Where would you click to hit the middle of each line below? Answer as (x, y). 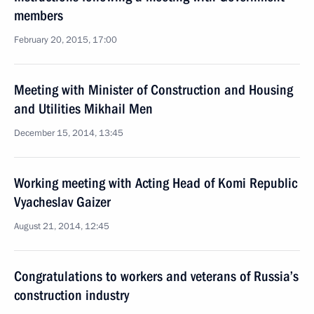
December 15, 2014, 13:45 (69, 133)
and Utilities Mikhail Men (83, 109)
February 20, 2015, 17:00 (66, 40)
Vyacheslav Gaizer (62, 202)
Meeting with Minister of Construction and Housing (153, 90)
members (39, 15)
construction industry (71, 295)
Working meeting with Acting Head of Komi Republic (156, 183)
